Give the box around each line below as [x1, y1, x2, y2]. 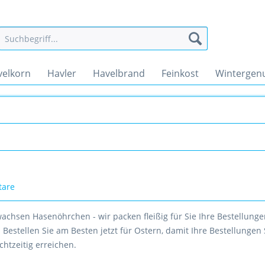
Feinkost [161, 67, 199, 80]
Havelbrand [93, 67, 145, 80]
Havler [47, 67, 76, 80]
